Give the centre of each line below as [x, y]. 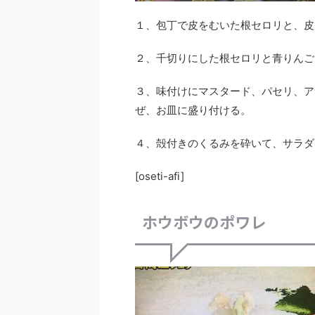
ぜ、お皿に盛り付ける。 [193, 110]
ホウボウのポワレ [204, 221]
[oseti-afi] [160, 176]
